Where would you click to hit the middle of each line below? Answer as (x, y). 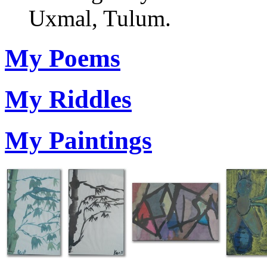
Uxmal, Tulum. (100, 18)
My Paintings (78, 140)
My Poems (63, 58)
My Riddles (68, 100)
